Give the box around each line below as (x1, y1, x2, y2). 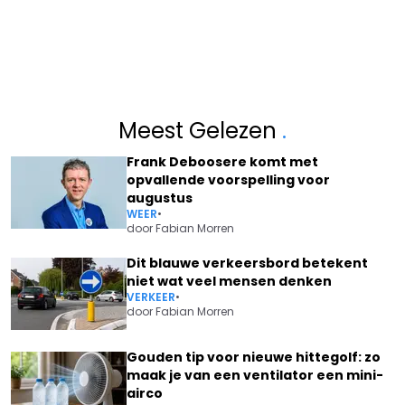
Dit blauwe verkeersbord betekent (127, 254, 368, 272)
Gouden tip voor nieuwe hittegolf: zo (127, 348, 381, 366)
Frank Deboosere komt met (127, 153, 318, 171)
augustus (127, 189, 193, 207)
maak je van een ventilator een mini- (127, 366, 383, 384)
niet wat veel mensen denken (127, 272, 332, 290)
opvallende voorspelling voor (127, 171, 330, 189)
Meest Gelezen (118, 116, 282, 146)
